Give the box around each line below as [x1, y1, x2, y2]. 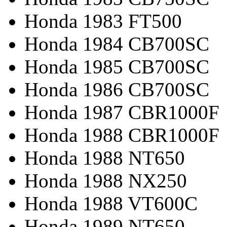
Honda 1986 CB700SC [24, 78, 209, 100]
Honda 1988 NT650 [24, 146, 185, 169]
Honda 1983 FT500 [24, 10, 182, 32]
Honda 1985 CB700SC [24, 55, 209, 78]
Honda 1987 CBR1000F [24, 101, 219, 123]
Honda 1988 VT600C [24, 192, 198, 214]
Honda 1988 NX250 [24, 169, 187, 192]
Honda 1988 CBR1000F [24, 124, 219, 146]
